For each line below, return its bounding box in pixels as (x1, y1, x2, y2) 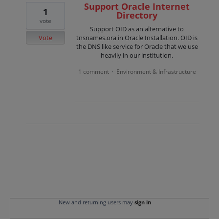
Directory (116, 9, 158, 22)
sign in (134, 198, 151, 206)
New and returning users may (58, 198, 134, 206)
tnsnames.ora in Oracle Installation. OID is (76, 33, 198, 43)
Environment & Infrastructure (116, 67, 196, 76)
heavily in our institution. (101, 51, 174, 60)
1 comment (78, 67, 109, 76)
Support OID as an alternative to (90, 24, 184, 34)
